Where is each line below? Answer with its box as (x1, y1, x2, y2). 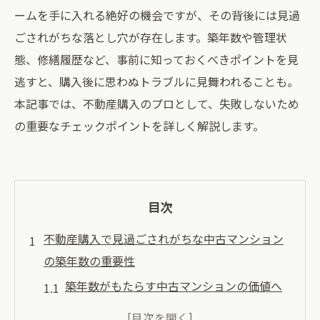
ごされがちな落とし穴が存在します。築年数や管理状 (14, 29, 287, 46)
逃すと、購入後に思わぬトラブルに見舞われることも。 (14, 73, 299, 90)
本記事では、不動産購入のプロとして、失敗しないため (14, 95, 299, 112)
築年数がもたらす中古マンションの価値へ (65, 277, 282, 294)
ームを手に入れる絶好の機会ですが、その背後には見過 (14, 6, 300, 24)
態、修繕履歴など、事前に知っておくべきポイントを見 (14, 51, 299, 68)
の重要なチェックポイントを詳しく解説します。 (14, 117, 264, 134)
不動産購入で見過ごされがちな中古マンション (44, 230, 284, 247)
